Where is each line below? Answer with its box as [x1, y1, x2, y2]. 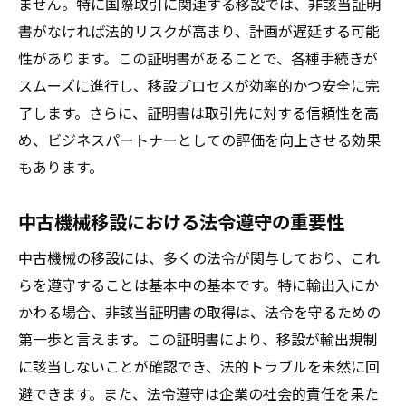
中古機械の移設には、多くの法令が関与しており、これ [18, 246, 380, 268]
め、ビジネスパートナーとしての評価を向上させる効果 [18, 129, 381, 150]
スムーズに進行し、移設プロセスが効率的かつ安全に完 [18, 74, 380, 96]
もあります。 [18, 156, 103, 178]
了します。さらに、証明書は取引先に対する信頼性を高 [18, 101, 379, 123]
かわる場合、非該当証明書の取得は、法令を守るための [18, 301, 381, 323]
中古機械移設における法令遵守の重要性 [18, 208, 344, 235]
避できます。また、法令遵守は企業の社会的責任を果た [18, 382, 379, 404]
